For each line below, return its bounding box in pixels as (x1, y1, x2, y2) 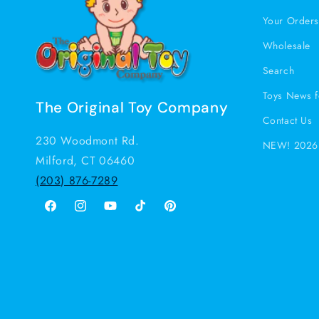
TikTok (132, 206, 162, 221)
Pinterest (162, 206, 202, 221)
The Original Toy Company (36, 98, 229, 117)
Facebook (43, 206, 88, 221)
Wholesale (262, 38, 310, 53)
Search (262, 63, 295, 78)
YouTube (103, 206, 141, 221)
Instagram (73, 206, 117, 221)
